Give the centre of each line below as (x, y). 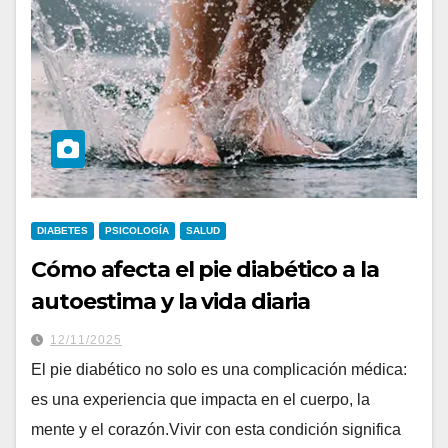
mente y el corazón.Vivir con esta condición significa (216, 430)
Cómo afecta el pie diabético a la (205, 270)
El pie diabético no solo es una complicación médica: (219, 370)
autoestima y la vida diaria (171, 302)
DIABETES (62, 231)
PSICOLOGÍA (137, 231)
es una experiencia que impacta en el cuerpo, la (200, 400)
